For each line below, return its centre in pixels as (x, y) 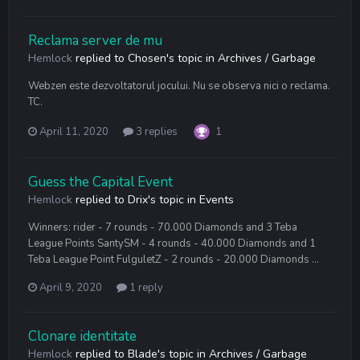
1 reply (145, 287)
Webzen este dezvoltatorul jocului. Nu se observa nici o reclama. (179, 86)
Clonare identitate (82, 336)
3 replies (155, 131)
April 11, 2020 (74, 131)
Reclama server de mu (95, 40)
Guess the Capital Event (100, 182)
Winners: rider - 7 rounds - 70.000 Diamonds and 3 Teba (163, 227)
